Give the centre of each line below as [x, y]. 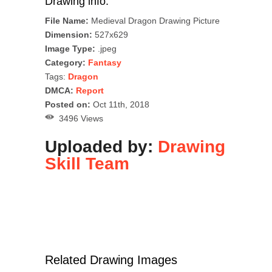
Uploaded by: [101, 146]
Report [90, 90]
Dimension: [69, 34]
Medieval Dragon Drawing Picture [154, 20]
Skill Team [87, 163]
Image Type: [70, 48]
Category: [65, 62]
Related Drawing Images [111, 260]
